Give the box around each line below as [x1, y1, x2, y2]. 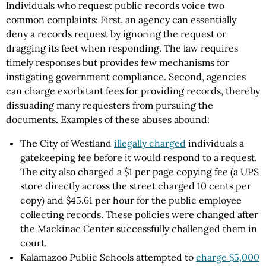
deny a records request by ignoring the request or [6, 28, 226, 40]
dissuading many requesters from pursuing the [6, 99, 213, 111]
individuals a [186, 137, 244, 149]
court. [20, 237, 47, 249]
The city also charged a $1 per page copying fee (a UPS [20, 166, 259, 178]
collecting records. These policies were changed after [20, 208, 258, 220]
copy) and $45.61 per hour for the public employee [20, 194, 242, 206]
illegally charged [114, 137, 186, 149]
